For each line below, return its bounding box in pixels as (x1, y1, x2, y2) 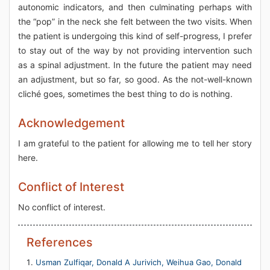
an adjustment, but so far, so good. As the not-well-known (18, 74, 252, 85)
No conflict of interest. (18, 202, 105, 213)
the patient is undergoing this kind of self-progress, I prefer (18, 31, 252, 42)
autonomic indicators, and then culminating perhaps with (18, 2, 252, 13)
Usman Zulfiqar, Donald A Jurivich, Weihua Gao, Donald (36, 257, 242, 268)
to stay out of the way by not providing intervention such (18, 45, 252, 56)
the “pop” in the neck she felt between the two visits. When (18, 16, 252, 27)
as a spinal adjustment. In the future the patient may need (18, 60, 252, 71)
